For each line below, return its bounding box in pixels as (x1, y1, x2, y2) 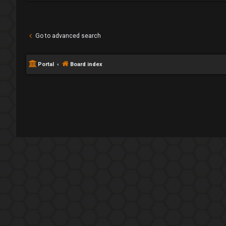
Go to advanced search (35, 32, 101, 39)
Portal (38, 61, 54, 68)
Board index (70, 61, 102, 68)
